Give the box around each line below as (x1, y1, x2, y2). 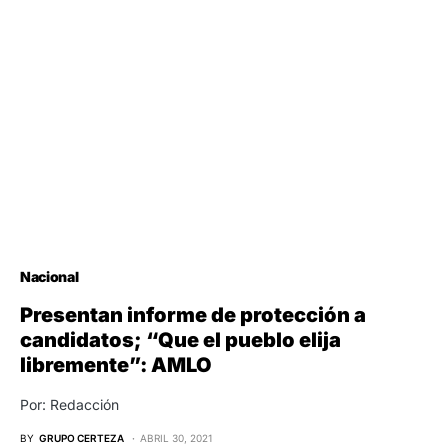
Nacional (20, 267, 79, 285)
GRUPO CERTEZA (39, 431, 124, 444)
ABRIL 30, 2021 (140, 431, 213, 444)
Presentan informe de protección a (20, 302, 366, 327)
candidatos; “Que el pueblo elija (20, 327, 341, 352)
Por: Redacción (20, 395, 119, 413)
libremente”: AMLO (20, 352, 212, 377)
